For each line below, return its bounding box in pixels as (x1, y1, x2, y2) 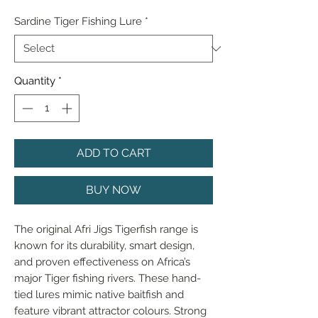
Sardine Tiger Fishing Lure (14, 15, 142, 28)
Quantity (14, 75, 55, 87)
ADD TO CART (76, 146, 151, 160)
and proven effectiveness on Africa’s (14, 255, 190, 268)
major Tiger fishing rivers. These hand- (14, 271, 201, 285)
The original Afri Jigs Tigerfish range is (14, 222, 198, 236)
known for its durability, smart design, (14, 238, 194, 252)
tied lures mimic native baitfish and (14, 287, 184, 301)
